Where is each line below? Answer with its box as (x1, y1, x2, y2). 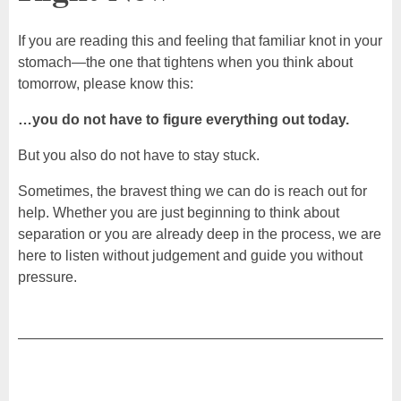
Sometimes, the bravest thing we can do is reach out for (18, 183, 367, 199)
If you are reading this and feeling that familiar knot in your (18, 32, 382, 48)
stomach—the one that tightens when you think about (18, 54, 353, 70)
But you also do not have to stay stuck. (18, 147, 260, 163)
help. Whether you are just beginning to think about (18, 204, 339, 220)
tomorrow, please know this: (18, 75, 193, 91)
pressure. (18, 269, 77, 285)
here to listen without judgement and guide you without (18, 247, 363, 263)
